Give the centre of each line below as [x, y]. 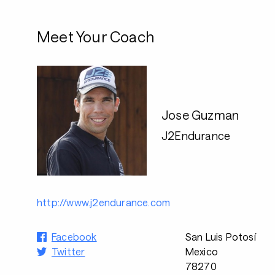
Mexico [201, 251]
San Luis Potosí [220, 237]
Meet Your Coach [95, 37]
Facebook [74, 237]
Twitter [68, 251]
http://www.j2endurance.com [104, 202]
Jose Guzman [200, 114]
